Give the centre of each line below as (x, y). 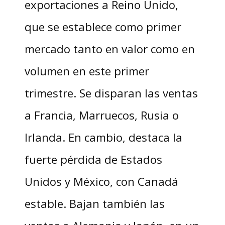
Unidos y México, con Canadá (101, 181)
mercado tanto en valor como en (109, 48)
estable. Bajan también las (94, 203)
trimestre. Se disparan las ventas (111, 93)
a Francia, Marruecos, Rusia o (101, 115)
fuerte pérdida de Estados (93, 159)
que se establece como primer (103, 26)
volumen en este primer (87, 71)
